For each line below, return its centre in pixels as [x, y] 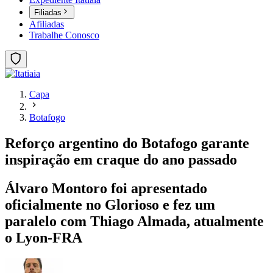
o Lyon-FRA [44, 238]
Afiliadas [47, 24]
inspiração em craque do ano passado [121, 160]
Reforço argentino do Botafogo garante [127, 144]
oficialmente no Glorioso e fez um [110, 205]
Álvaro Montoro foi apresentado [106, 189]
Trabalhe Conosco [64, 35]
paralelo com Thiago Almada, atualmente [134, 222]
